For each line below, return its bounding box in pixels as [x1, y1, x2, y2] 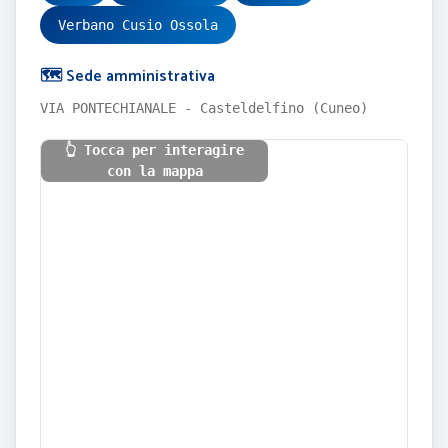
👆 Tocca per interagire [65, 142, 244, 158]
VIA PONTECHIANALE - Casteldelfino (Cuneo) [40, 100, 368, 116]
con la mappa [106, 163, 203, 179]
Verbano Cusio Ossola [58, 17, 218, 33]
